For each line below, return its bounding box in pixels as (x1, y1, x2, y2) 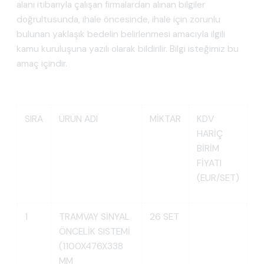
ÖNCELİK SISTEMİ (58, 226, 130, 238)
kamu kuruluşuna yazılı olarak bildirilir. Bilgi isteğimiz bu (16, 43, 239, 55)
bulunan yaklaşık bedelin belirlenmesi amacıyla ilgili (16, 28, 225, 41)
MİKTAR (149, 113, 181, 126)
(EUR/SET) (196, 172, 239, 184)
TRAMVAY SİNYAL (58, 211, 130, 223)
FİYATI (196, 157, 222, 170)
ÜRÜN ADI (58, 113, 98, 126)
